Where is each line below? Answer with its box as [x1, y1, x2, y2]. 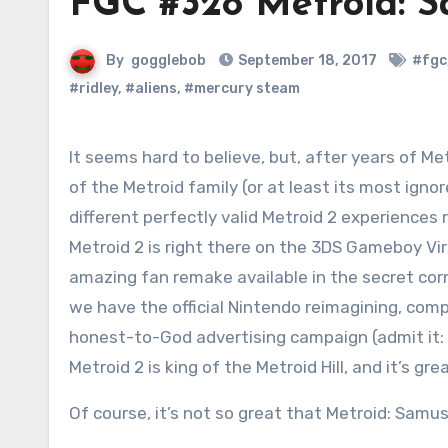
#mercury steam [184, 80, 300, 97]
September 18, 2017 [238, 52, 377, 69]
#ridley [69, 80, 118, 97]
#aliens [125, 80, 177, 97]
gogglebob [131, 52, 206, 69]
